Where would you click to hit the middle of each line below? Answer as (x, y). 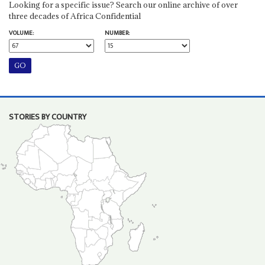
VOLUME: (21, 33)
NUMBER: (117, 33)
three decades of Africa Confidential (75, 16)
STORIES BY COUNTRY (47, 117)
